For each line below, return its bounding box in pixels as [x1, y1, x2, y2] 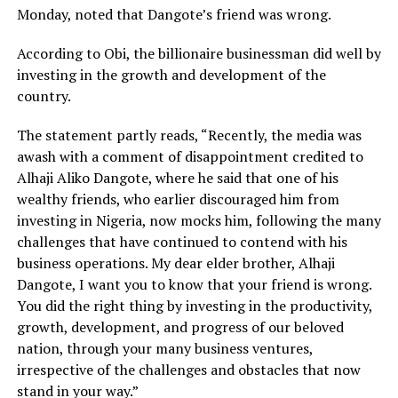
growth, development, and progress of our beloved [16, 317, 344, 338]
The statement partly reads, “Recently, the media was [16, 125, 362, 146]
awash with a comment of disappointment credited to [16, 147, 363, 167]
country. [16, 86, 71, 107]
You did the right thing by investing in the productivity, [16, 296, 372, 316]
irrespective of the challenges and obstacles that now [16, 360, 361, 380]
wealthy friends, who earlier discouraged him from [16, 189, 339, 210]
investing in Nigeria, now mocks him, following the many [16, 211, 381, 231]
